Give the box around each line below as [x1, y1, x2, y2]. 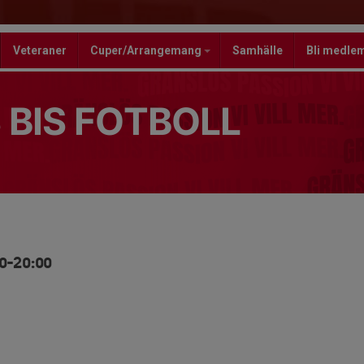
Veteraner [13, 44, 67, 57]
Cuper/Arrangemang [90, 44, 204, 57]
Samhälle [232, 44, 283, 57]
